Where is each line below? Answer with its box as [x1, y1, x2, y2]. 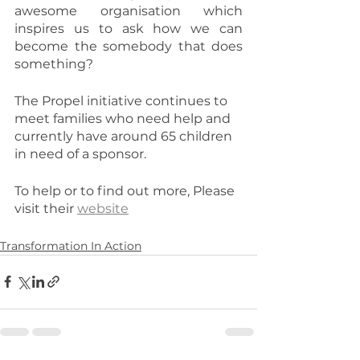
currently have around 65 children [14, 128, 235, 144]
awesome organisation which [14, 2, 243, 18]
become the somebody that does [14, 38, 243, 54]
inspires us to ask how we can [14, 20, 243, 36]
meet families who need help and [14, 110, 234, 126]
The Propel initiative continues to [14, 92, 231, 108]
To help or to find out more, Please [14, 182, 238, 198]
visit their [14, 200, 77, 216]
